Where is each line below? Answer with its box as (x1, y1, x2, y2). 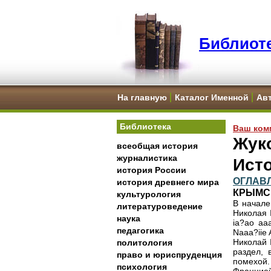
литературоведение (117, 201, 203, 211)
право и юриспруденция (117, 250, 222, 260)
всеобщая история (117, 141, 198, 151)
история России (117, 165, 186, 175)
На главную (117, 93, 167, 102)
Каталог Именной (175, 93, 249, 102)
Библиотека (120, 122, 171, 131)
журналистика (117, 153, 177, 163)
